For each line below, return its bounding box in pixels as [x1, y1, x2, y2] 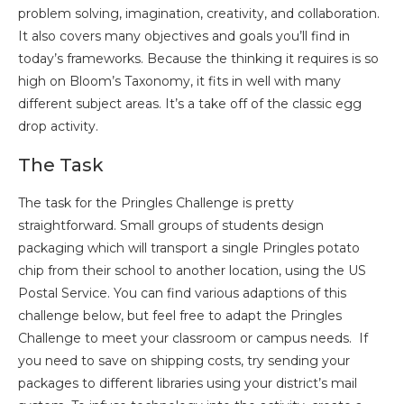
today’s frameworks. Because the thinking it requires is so [18, 50, 379, 68]
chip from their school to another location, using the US [18, 262, 366, 280]
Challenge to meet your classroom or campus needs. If [18, 330, 368, 347]
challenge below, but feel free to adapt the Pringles [18, 308, 342, 325]
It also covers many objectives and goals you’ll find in [18, 28, 350, 45]
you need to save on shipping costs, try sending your [18, 353, 350, 370]
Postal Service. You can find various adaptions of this [18, 285, 346, 302]
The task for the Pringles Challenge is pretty [18, 195, 294, 212]
